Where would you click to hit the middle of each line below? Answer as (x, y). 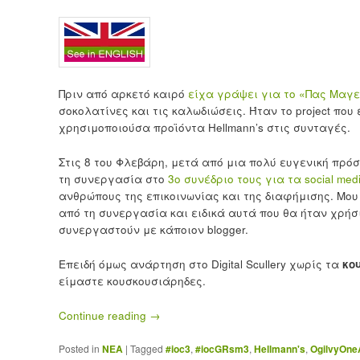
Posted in (79, 348)
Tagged (146, 348)
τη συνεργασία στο (113, 178)
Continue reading (104, 315)
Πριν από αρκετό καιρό (123, 93)
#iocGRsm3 (222, 348)
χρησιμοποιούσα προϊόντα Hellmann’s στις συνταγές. (204, 127)
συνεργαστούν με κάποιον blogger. (153, 229)
